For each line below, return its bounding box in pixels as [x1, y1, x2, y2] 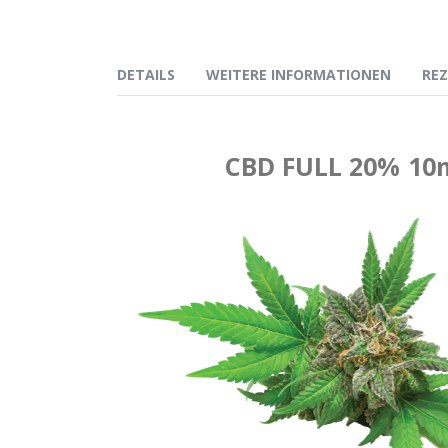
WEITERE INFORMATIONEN [206, 64, 391, 84]
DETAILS [117, 64, 175, 84]
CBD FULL [224, 149, 350, 184]
